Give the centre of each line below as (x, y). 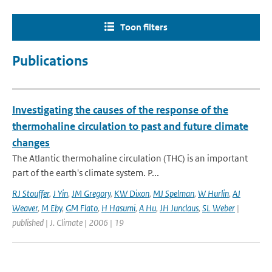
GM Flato (82, 208)
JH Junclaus (179, 208)
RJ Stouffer (31, 193)
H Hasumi (118, 208)
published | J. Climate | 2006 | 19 (68, 223)
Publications (50, 61)
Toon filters (144, 27)
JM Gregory (91, 193)
